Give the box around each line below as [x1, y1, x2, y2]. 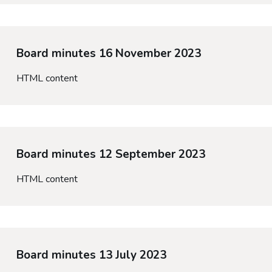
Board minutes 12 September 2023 [16, 146, 205, 163]
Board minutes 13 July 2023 [16, 247, 166, 263]
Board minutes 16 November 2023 [16, 46, 201, 62]
